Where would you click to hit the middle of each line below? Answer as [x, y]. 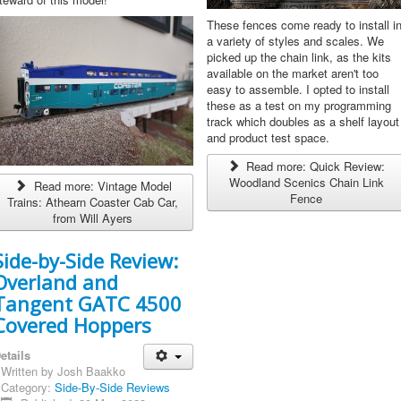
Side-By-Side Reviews [113, 388]
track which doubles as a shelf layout [303, 122]
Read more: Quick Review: [314, 166]
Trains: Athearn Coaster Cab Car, [93, 202]
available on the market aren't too [292, 73]
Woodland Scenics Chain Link [306, 183]
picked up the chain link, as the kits [299, 57]
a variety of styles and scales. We [295, 41]
